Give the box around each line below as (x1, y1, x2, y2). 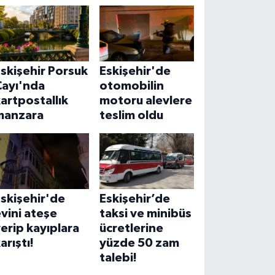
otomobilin (99, 79, 164, 92)
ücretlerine (99, 222, 163, 234)
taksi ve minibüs (99, 207, 192, 220)
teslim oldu (99, 109, 163, 122)
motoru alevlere (99, 94, 192, 107)
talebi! (99, 251, 137, 264)
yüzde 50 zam (99, 236, 179, 249)
